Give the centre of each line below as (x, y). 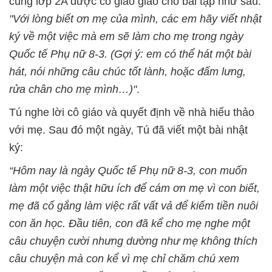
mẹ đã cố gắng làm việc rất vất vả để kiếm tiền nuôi (134, 206)
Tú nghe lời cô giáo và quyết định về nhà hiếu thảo (132, 112)
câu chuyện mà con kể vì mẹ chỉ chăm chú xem (124, 259)
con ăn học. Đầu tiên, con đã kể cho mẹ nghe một (130, 223)
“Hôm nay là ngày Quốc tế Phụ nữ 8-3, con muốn (128, 171)
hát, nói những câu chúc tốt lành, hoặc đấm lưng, (127, 72)
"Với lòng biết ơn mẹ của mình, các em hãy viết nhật (135, 19)
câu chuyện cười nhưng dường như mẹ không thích (133, 241)
